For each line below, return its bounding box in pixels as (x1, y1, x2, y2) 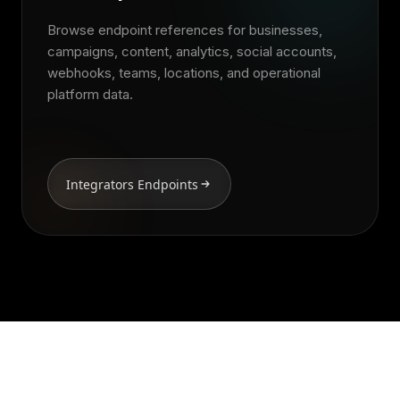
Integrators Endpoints (66, 175, 198, 193)
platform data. (47, 86, 133, 103)
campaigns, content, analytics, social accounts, (47, 43, 337, 60)
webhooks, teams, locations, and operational (47, 64, 321, 81)
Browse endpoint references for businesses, (47, 21, 322, 38)
